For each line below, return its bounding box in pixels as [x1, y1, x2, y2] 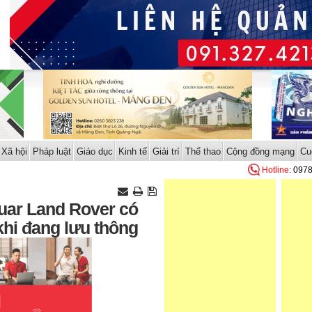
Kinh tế [118, 146, 147, 157]
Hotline [262, 165, 289, 175]
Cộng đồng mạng [226, 146, 295, 157]
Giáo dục [76, 146, 113, 157]
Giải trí [152, 146, 180, 157]
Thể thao [185, 146, 221, 157]
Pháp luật [32, 146, 71, 157]
